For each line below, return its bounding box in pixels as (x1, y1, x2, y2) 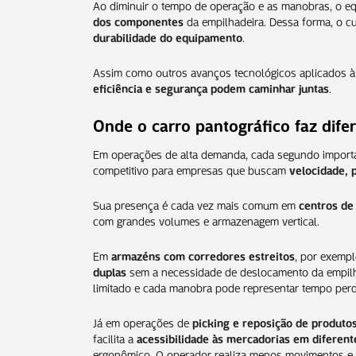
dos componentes (93, 11, 184, 29)
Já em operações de (93, 312, 192, 331)
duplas (93, 261, 126, 280)
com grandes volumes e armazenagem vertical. (93, 211, 319, 229)
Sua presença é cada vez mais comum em (93, 195, 299, 213)
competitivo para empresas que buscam (93, 160, 289, 178)
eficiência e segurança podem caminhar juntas (93, 78, 329, 96)
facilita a (93, 328, 137, 346)
